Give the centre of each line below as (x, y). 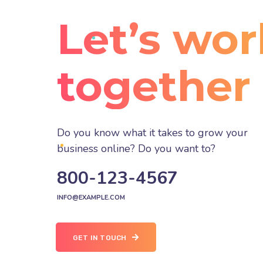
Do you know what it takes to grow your (152, 133)
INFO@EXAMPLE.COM (91, 198)
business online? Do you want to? (136, 149)
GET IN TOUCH (100, 237)
